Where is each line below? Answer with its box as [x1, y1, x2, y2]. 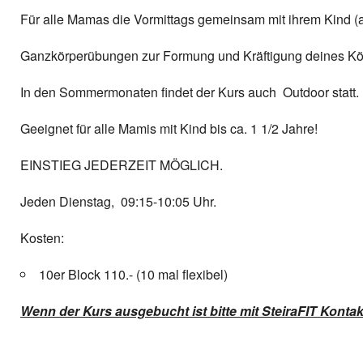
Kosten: [20, 228, 64, 247]
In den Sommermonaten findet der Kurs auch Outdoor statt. [20, 83, 359, 101]
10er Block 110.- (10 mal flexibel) [39, 265, 228, 284]
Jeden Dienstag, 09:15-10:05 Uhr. [20, 192, 216, 211]
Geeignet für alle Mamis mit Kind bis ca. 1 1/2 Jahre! [20, 119, 318, 138]
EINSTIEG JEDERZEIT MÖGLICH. [20, 156, 223, 174]
